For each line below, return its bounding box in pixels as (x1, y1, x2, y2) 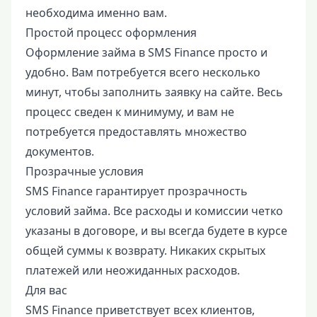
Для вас (25, 282, 67, 298)
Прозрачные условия (25, 163, 144, 179)
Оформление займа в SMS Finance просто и (25, 45, 267, 60)
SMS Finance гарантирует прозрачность (25, 183, 248, 199)
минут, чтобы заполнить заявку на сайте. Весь (25, 84, 283, 100)
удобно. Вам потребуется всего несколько (25, 64, 260, 80)
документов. (25, 144, 94, 159)
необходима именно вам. (25, 5, 167, 21)
